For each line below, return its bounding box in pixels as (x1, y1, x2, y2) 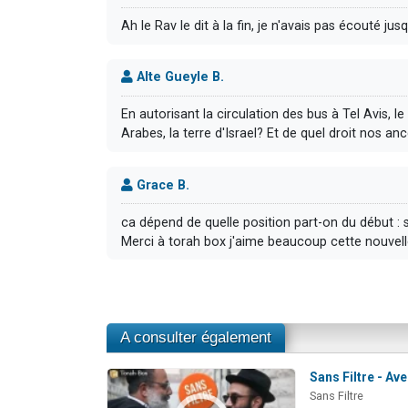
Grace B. (133, 177, 189, 193)
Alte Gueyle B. (133, 69, 224, 86)
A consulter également (120, 329, 271, 347)
